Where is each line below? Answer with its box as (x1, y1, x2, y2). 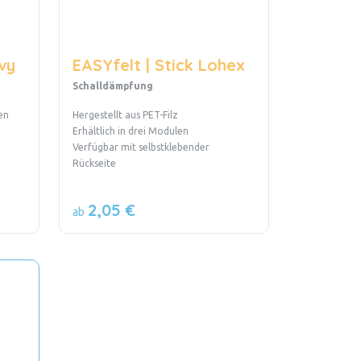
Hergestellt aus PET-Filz (72, 109, 180, 120)
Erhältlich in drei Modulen (72, 125, 191, 136)
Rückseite (72, 157, 118, 168)
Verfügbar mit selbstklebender (72, 141, 210, 152)
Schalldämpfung (72, 80, 153, 91)
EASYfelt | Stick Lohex (72, 54, 245, 75)
